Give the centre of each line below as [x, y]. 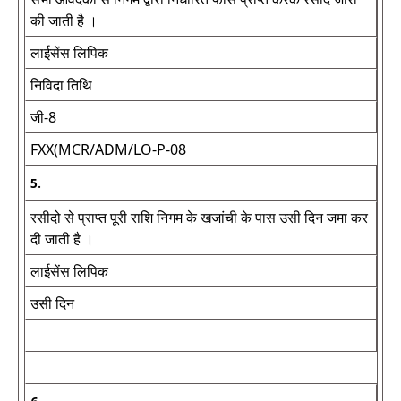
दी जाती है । [62, 239]
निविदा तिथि [61, 85]
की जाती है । [64, 21]
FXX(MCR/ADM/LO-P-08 [108, 149]
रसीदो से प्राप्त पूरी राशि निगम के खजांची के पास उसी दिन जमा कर [199, 218]
